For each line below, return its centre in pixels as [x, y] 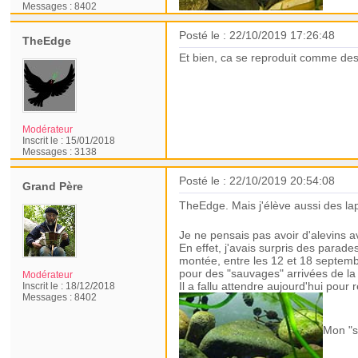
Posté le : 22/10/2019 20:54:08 [257, 181]
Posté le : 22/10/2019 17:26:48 [257, 35]
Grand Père [53, 186]
